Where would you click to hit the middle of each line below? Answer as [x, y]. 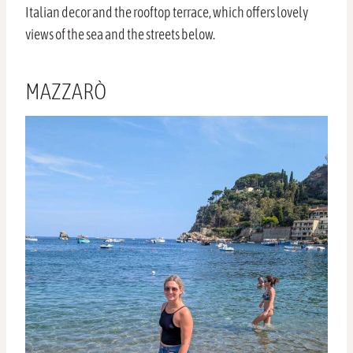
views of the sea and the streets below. [120, 35]
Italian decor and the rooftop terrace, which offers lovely [167, 13]
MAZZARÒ [67, 92]
